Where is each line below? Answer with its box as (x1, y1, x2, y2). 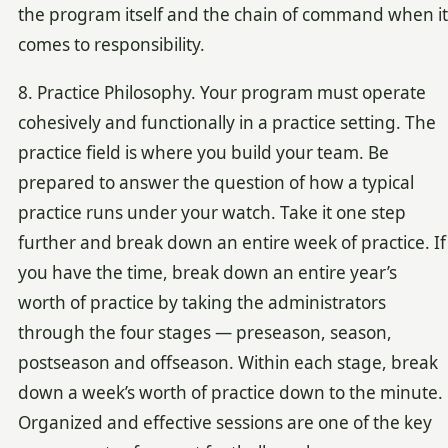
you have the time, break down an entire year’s (17, 261, 397, 285)
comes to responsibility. (17, 32, 205, 56)
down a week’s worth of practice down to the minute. (17, 381, 443, 405)
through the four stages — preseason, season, (17, 321, 392, 345)
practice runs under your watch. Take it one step (17, 201, 406, 225)
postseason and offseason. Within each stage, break (17, 351, 438, 375)
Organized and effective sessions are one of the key (17, 411, 432, 435)
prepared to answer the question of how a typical (17, 171, 414, 195)
